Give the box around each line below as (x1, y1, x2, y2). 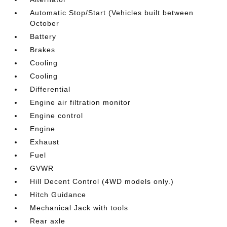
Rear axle (30, 216, 66, 225)
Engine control (30, 111, 84, 120)
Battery (30, 32, 57, 41)
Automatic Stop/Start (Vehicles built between (30, 8, 194, 17)
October (30, 19, 60, 27)
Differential (30, 85, 71, 93)
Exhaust (30, 137, 60, 146)
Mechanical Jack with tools (30, 203, 129, 212)
